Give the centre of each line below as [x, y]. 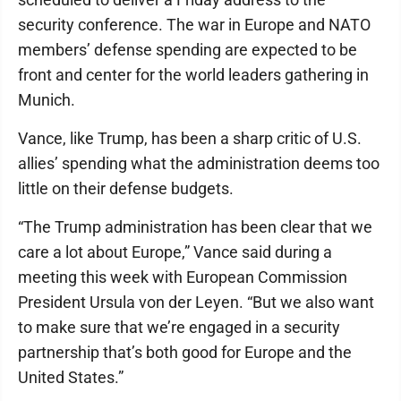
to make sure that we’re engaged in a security [179, 327]
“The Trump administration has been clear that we [195, 227]
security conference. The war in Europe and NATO [194, 25]
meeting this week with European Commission [183, 277]
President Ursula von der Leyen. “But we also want [196, 302]
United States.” [71, 377]
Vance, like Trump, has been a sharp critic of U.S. [190, 138]
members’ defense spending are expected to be [188, 50]
